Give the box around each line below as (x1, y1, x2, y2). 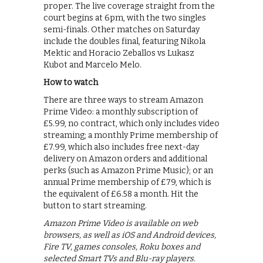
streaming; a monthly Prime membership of (43, 130, 218, 140)
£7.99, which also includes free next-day (43, 141, 199, 152)
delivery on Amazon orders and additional (43, 153, 207, 164)
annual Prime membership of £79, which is (43, 177, 211, 187)
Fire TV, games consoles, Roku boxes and (43, 241, 200, 252)
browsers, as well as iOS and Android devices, (43, 230, 216, 240)
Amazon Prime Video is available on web (43, 218, 198, 228)
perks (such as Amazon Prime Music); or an (43, 165, 213, 176)
